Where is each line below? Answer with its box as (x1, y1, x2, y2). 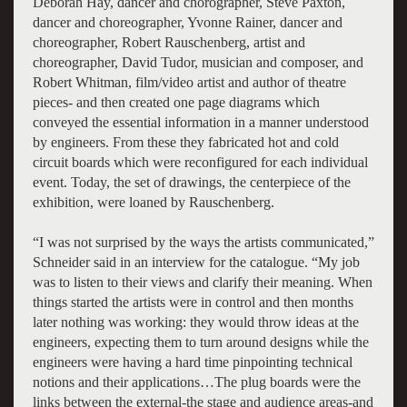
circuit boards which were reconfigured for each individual (32, 154, 368, 170)
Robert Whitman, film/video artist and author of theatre (32, 74, 346, 90)
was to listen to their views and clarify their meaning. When (32, 273, 372, 290)
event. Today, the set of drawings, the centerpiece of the (32, 174, 351, 190)
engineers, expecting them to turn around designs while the (32, 333, 369, 350)
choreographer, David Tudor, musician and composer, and (32, 54, 363, 70)
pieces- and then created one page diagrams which (32, 94, 320, 110)
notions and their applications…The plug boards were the (32, 373, 361, 390)
